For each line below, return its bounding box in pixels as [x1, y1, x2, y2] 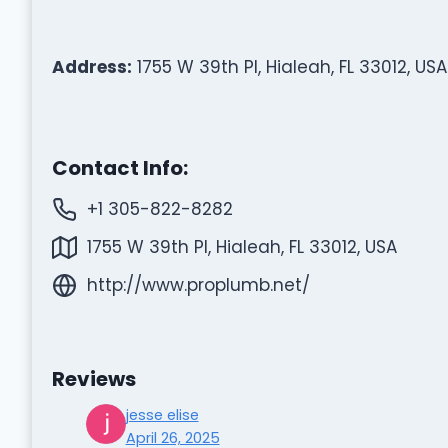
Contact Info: [51, 153, 188, 182]
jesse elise [125, 404, 199, 425]
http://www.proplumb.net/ [86, 272, 310, 297]
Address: [51, 54, 132, 79]
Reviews [51, 364, 136, 393]
